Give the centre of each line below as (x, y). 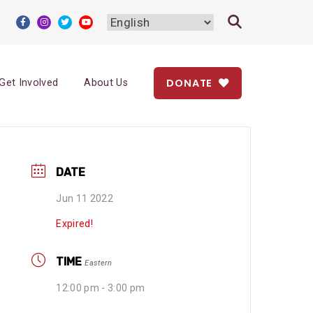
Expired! (75, 224)
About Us (106, 83)
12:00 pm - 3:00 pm (101, 288)
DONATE (191, 83)
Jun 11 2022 (85, 199)
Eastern (99, 263)
